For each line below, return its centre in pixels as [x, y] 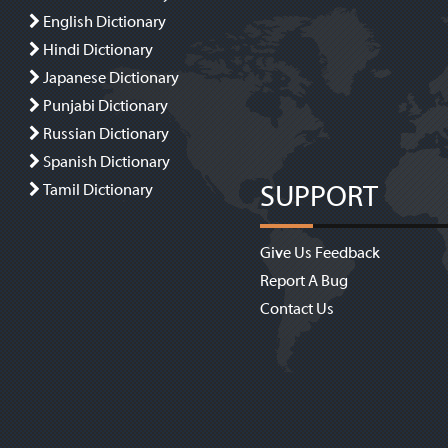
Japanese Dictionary [111, 78]
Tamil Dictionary [98, 190]
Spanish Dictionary [107, 162]
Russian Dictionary [106, 134]
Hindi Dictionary [98, 50]
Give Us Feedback [319, 252]
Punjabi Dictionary [106, 106]
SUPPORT [318, 197]
